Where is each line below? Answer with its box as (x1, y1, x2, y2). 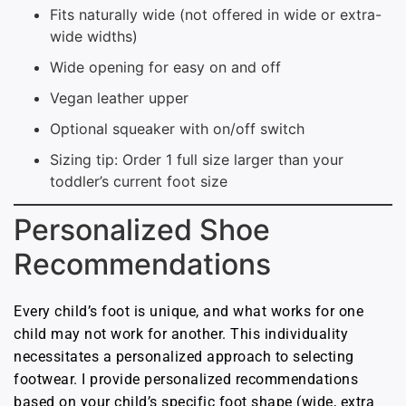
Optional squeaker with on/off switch (50, 120, 304, 139)
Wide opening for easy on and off (50, 58, 281, 77)
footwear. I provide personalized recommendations (14, 371, 358, 389)
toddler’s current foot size (50, 172, 227, 191)
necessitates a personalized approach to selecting (14, 348, 354, 366)
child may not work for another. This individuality (14, 325, 348, 343)
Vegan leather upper (50, 89, 188, 108)
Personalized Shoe (14, 212, 270, 248)
